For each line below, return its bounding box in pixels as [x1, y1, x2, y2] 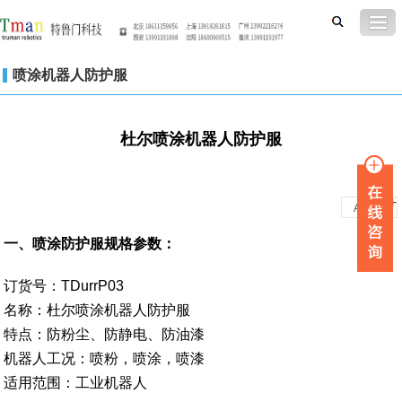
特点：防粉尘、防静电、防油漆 [4, 327, 205, 342]
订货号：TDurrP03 [4, 278, 125, 293]
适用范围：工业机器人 [4, 375, 148, 390]
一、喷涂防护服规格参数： [4, 236, 177, 251]
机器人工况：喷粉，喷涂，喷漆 [4, 351, 205, 366]
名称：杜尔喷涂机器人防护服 [4, 302, 191, 318]
